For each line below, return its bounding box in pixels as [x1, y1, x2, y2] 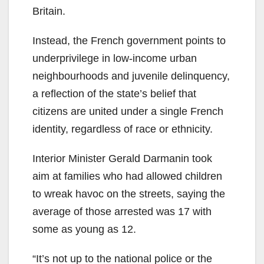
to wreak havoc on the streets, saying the [32, 187, 225, 200]
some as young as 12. [32, 223, 136, 235]
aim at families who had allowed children [32, 170, 222, 182]
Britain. [32, 5, 65, 17]
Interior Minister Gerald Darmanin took [32, 152, 212, 164]
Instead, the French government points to [32, 34, 226, 47]
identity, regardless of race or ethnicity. [32, 123, 213, 135]
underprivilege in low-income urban [32, 52, 197, 64]
